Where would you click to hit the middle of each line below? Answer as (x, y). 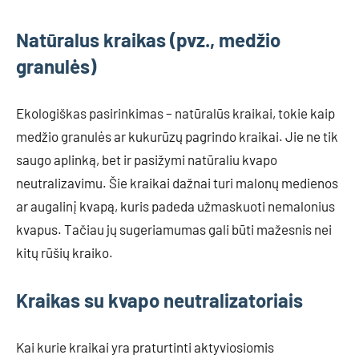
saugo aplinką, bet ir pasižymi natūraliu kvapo (147, 159)
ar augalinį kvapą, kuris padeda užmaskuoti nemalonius (175, 206)
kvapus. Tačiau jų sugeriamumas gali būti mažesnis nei (174, 229)
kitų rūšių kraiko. (65, 252)
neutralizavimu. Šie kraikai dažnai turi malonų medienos (177, 182)
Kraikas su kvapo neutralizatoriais (159, 300)
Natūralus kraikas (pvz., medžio (148, 39)
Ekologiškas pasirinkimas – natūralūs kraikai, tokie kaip (175, 113)
